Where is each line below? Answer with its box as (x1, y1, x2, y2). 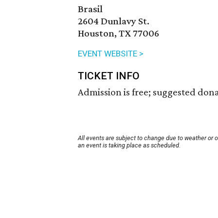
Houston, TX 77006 (78, 27, 159, 39)
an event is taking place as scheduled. (78, 142, 181, 149)
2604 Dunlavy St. (78, 15, 149, 27)
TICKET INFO (78, 70, 140, 82)
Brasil (78, 3, 103, 15)
